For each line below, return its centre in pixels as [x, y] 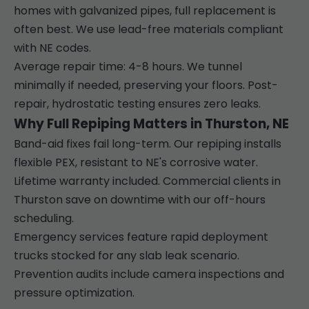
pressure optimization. [74, 293]
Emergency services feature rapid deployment [141, 237]
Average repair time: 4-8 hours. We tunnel [128, 67]
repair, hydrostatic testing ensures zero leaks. [137, 104]
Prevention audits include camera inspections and [149, 275]
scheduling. [44, 219]
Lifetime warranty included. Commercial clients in [147, 181]
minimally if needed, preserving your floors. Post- [146, 86]
